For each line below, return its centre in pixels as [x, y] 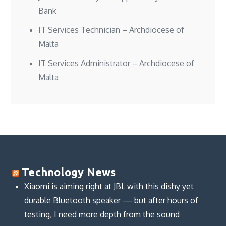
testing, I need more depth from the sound [102, 215]
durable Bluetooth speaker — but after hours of [111, 201]
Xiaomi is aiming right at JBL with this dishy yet [109, 186]
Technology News [69, 172]
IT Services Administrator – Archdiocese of [117, 63]
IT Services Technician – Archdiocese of [111, 30]
